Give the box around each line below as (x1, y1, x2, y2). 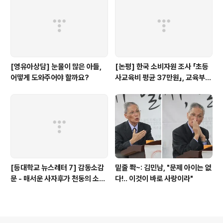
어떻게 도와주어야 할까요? (10, 73, 89, 83)
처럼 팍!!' (10, 185, 37, 195)
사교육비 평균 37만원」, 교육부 (115, 73, 205, 83)
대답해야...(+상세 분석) (115, 84, 185, 94)
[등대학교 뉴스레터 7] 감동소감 (10, 163, 104, 173)
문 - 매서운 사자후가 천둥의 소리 (10, 174, 106, 184)
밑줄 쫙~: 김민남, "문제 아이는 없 (115, 163, 212, 173)
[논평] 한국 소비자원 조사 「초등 (115, 62, 209, 72)
